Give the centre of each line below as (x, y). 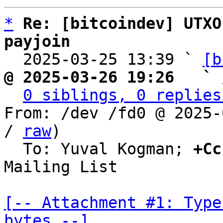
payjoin (37, 41)
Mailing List (61, 167)
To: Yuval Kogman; (108, 149)
